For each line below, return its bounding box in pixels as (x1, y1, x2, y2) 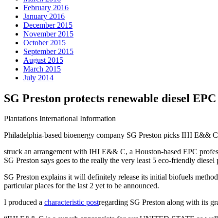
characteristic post (44, 198, 99, 207)
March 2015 (23, 64, 61, 73)
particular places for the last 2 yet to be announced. (4, 182, 159, 190)
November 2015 (23, 29, 73, 38)
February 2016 (23, 3, 69, 12)
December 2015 (23, 20, 73, 29)
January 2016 (23, 12, 65, 20)
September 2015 (23, 47, 73, 55)
